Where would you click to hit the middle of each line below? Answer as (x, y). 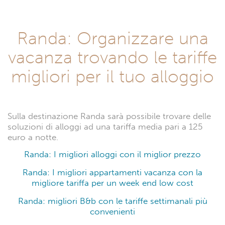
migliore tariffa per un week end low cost (113, 183)
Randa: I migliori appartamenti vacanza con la (113, 172)
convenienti (113, 211)
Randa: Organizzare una (113, 38)
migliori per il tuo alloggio (113, 76)
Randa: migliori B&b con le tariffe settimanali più (113, 201)
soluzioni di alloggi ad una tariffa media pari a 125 (105, 127)
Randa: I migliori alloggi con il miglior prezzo (113, 154)
